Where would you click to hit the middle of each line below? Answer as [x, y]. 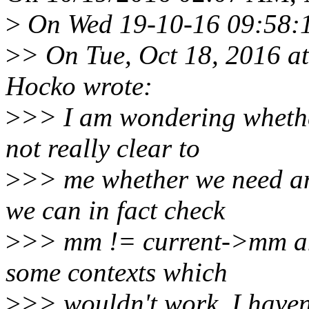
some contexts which [117, 272]
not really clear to [103, 148]
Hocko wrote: [79, 86]
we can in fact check [115, 210]
